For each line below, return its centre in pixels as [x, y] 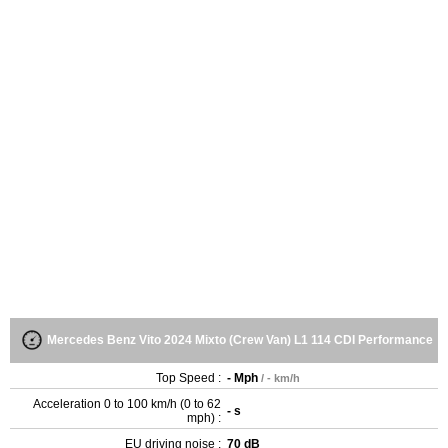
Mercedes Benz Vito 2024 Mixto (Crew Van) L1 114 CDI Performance [240, 339]
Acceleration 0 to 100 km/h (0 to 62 [127, 403]
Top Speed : [188, 377]
